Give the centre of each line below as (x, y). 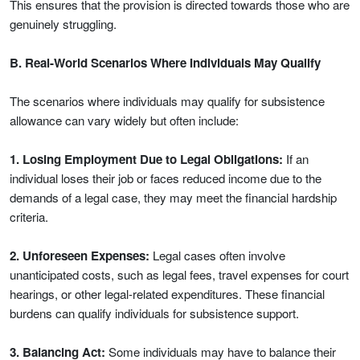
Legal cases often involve (217, 255)
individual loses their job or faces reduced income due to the (166, 178)
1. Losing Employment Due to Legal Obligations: (146, 159)
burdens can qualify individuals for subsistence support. (154, 313)
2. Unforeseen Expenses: (80, 256)
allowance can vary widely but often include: (124, 120)
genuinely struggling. (63, 24)
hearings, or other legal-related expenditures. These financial (167, 294)
